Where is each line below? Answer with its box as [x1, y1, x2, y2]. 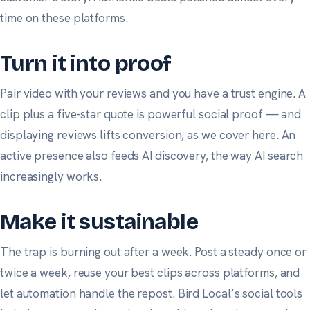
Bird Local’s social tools [177, 285, 303, 301]
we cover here [201, 127, 276, 143]
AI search [255, 147, 304, 163]
